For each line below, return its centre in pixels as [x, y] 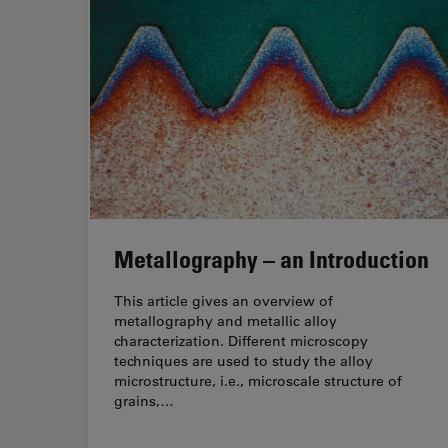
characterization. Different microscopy [241, 340]
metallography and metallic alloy [225, 320]
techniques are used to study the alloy [243, 360]
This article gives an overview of [223, 300]
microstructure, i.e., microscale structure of [258, 380]
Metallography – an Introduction [271, 258]
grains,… [144, 400]
